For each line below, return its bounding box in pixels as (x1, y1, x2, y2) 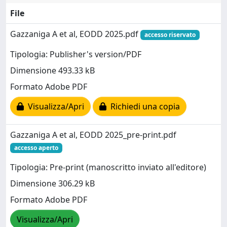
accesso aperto (14, 143, 58, 152)
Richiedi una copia (106, 101, 180, 112)
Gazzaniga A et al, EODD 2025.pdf (10, 28, 140, 40)
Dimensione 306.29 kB (10, 178, 95, 190)
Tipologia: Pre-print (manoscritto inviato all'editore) (10, 162, 206, 173)
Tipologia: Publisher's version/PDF (10, 49, 141, 60)
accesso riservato (144, 30, 196, 39)
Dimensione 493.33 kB (10, 65, 95, 77)
